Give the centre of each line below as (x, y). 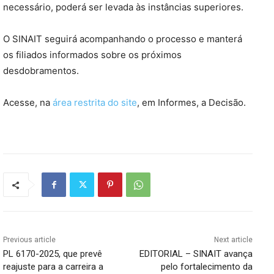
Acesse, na (28, 103)
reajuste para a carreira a (53, 267)
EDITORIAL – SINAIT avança (196, 254)
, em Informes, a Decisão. (191, 103)
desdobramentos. (41, 71)
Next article (233, 240)
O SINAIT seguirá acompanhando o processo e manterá (123, 39)
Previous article (29, 240)
